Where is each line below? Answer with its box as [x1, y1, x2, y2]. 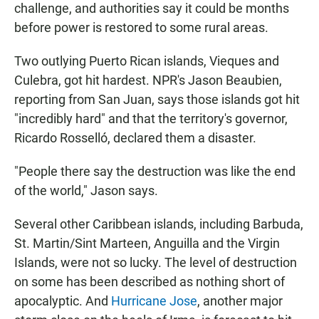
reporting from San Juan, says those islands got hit [14, 92, 300, 108]
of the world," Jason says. [14, 183, 158, 199]
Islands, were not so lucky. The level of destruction [14, 255, 297, 271]
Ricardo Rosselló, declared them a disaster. [14, 130, 256, 146]
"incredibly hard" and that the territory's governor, [14, 111, 288, 127]
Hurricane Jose [111, 293, 197, 309]
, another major [197, 293, 283, 309]
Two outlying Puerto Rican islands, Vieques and [14, 53, 279, 69]
